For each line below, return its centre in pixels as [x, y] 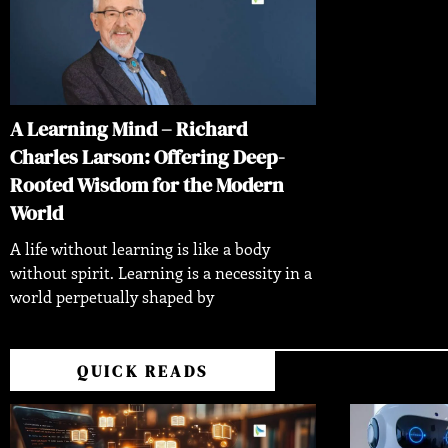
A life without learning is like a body [140, 248]
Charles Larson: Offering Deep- [147, 156]
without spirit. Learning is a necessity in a [161, 272]
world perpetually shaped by [112, 296]
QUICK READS [142, 370]
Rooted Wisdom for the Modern [147, 184]
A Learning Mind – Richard [128, 128]
